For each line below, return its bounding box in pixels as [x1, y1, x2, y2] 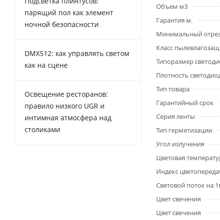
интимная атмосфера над [25, 112, 111, 122]
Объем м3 [156, 2, 188, 11]
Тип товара [156, 84, 190, 93]
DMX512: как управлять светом [25, 48, 129, 58]
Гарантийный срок [156, 98, 214, 107]
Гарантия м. [156, 16, 192, 25]
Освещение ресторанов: [25, 89, 108, 99]
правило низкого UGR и [25, 101, 105, 110]
